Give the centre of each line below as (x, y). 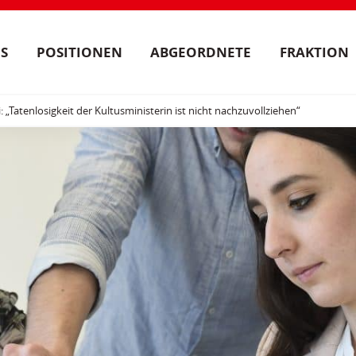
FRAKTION (315, 52)
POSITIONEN (79, 52)
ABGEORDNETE (201, 52)
